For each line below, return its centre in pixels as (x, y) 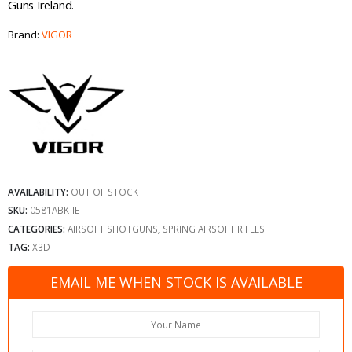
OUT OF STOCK (104, 191)
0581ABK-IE (55, 210)
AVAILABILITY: (39, 191)
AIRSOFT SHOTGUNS (113, 228)
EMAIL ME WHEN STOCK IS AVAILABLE (176, 282)
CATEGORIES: (38, 228)
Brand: (25, 35)
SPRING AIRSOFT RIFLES (214, 228)
